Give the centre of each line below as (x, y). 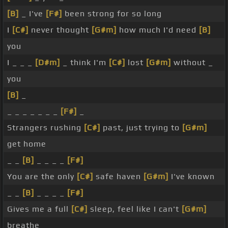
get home (27, 144)
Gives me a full (39, 209)
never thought (60, 30)
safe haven (118, 177)
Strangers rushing (46, 128)
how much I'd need (158, 30)
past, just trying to (141, 128)
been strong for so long (112, 14)
